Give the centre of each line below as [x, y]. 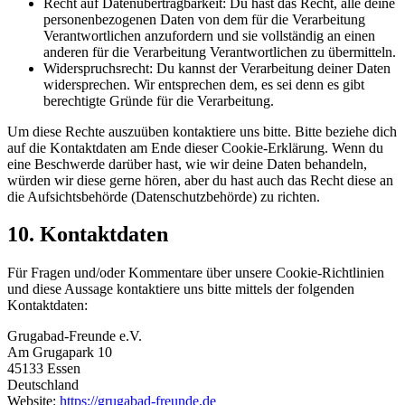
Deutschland [43, 385]
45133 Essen [44, 369]
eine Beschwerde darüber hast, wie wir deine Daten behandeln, [187, 164]
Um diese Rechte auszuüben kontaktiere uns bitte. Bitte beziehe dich [202, 131]
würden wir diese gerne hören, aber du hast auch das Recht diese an [200, 180]
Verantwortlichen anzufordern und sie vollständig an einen [209, 35]
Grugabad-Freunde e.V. [75, 336]
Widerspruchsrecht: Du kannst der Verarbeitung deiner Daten [217, 68]
